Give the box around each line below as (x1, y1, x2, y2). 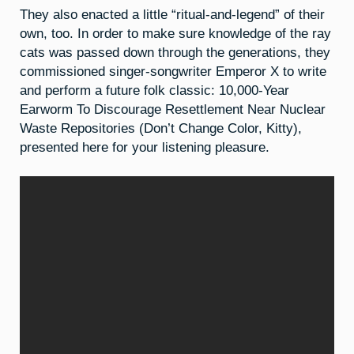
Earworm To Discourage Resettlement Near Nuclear (20, 102, 326, 117)
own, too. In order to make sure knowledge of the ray (20, 26, 331, 41)
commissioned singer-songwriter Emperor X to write (20, 64, 326, 79)
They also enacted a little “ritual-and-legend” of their (20, 7, 325, 22)
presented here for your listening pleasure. (20, 140, 269, 155)
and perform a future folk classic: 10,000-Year (20, 83, 289, 98)
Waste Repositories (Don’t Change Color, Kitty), (20, 121, 302, 136)
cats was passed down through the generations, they (20, 45, 330, 60)
